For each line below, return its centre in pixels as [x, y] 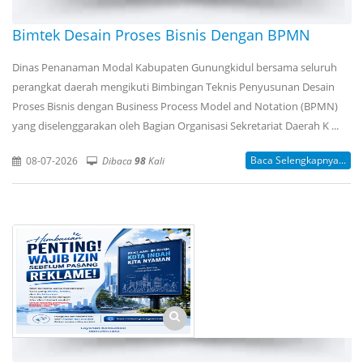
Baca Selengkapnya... [298, 160]
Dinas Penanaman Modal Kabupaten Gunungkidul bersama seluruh [175, 67]
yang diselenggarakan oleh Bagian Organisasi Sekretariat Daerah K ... [175, 125]
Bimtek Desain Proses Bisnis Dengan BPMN [161, 34]
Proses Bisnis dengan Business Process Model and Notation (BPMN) [175, 106]
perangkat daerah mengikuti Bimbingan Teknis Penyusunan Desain [173, 86]
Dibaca [118, 160]
